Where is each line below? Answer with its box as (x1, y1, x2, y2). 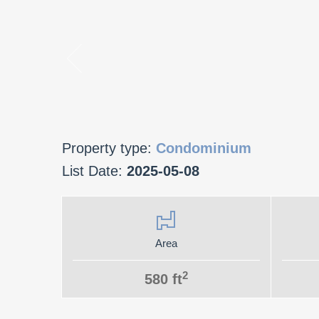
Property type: (62, 140, 156, 156)
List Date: (62, 163, 127, 179)
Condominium (156, 140, 251, 156)
